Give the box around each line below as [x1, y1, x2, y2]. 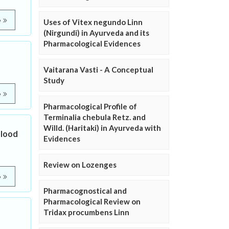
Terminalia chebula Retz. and [43, 112, 146, 122]
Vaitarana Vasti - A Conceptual [43, 65, 153, 74]
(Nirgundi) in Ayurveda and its [43, 28, 149, 37]
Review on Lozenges [43, 160, 117, 169]
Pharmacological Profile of [43, 102, 137, 111]
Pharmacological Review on [43, 197, 141, 206]
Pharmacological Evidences [43, 39, 141, 48]
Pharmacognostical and [43, 186, 127, 195]
